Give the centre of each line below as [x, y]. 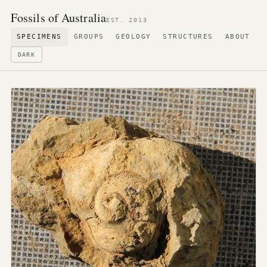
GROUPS [89, 37]
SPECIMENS [39, 37]
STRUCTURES [188, 37]
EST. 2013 [127, 20]
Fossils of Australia [58, 18]
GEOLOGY [133, 37]
